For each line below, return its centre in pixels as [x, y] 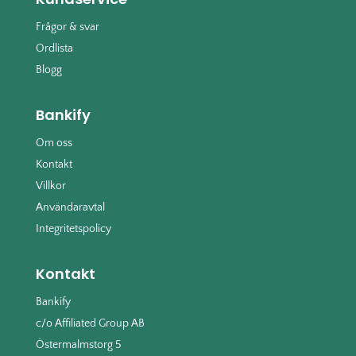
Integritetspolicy [73, 228]
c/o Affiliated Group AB [90, 323]
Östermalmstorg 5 [78, 344]
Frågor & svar [67, 27]
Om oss [54, 143]
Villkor [50, 186]
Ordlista [54, 48]
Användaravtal [70, 207]
